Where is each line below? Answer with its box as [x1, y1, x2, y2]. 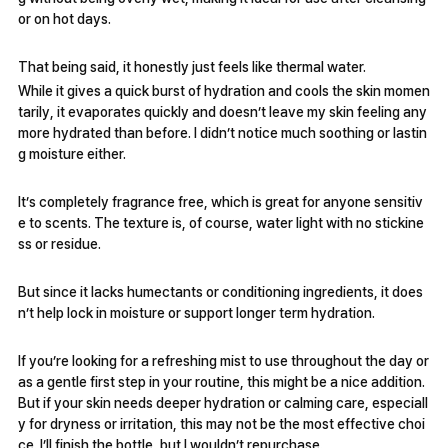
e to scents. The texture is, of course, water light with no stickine [18, 215, 424, 232]
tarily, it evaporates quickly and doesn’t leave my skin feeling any [18, 104, 427, 121]
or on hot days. [18, 11, 111, 28]
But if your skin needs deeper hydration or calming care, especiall [18, 395, 428, 412]
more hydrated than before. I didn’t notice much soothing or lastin [18, 125, 427, 142]
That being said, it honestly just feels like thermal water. [18, 59, 369, 76]
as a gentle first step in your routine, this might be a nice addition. [18, 374, 425, 391]
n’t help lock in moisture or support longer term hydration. [18, 305, 375, 322]
